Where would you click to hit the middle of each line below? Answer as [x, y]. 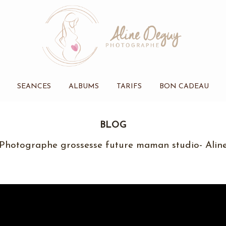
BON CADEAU [184, 87]
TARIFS [129, 87]
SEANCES [34, 87]
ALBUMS [83, 87]
